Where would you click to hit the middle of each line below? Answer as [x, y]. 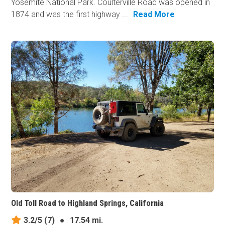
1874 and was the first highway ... [70, 14]
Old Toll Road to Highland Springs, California [88, 203]
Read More [154, 14]
